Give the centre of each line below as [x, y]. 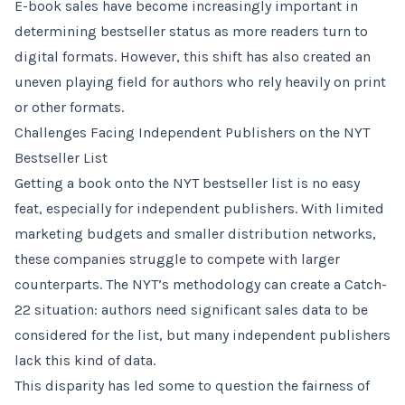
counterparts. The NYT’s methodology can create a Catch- [201, 284]
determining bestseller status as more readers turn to [191, 31]
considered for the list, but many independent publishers [202, 335]
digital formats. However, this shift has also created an [193, 57]
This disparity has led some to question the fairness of [192, 386]
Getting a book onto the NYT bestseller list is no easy [187, 183]
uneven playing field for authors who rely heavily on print [200, 82]
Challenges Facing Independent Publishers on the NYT [192, 132]
